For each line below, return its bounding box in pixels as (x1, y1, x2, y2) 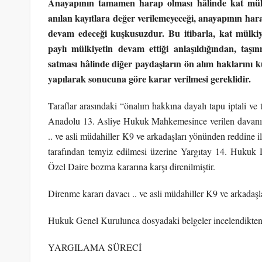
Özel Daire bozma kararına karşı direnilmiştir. (48, 160, 215, 173)
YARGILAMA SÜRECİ (48, 240, 142, 253)
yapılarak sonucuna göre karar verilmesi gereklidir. (48, 71, 251, 85)
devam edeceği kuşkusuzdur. (48, 26, 169, 40)
